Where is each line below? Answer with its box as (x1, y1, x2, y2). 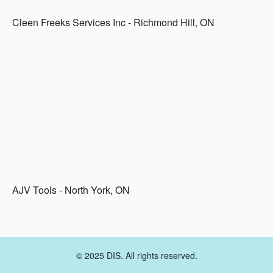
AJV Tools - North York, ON (12, 182, 130, 197)
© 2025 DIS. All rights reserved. (76, 249, 197, 261)
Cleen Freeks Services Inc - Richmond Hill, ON (12, 15, 214, 29)
